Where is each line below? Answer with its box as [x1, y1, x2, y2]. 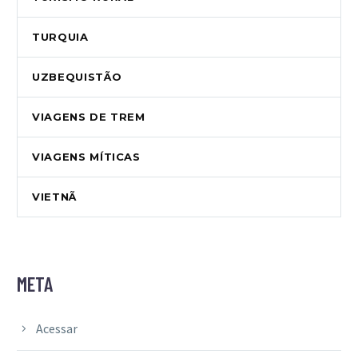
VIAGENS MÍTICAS [32, 150, 141, 164]
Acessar [36, 320, 78, 337]
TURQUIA [32, 30, 89, 44]
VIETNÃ [32, 190, 77, 204]
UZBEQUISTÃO [32, 70, 122, 84]
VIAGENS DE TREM [32, 110, 145, 124]
